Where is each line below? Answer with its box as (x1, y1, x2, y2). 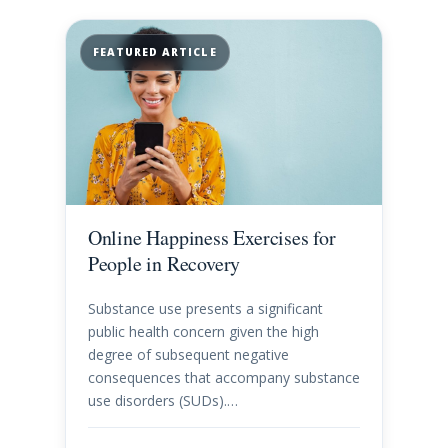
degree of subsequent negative (87, 345, 289, 365)
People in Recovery (87, 250, 241, 278)
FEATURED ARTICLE (92, 45, 217, 60)
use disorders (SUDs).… (87, 391, 238, 411)
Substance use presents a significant (87, 299, 323, 319)
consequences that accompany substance (87, 368, 360, 388)
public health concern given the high (87, 322, 319, 342)
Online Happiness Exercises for (87, 224, 336, 252)
